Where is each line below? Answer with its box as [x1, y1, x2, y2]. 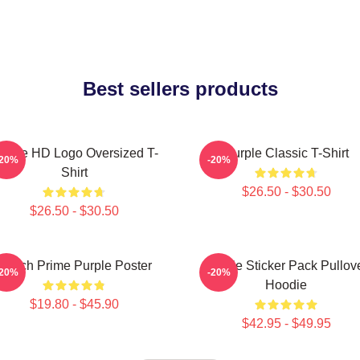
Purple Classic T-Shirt [223, 146, 349, 160]
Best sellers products [82, 78, 278, 100]
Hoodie [265, 278, 307, 292]
